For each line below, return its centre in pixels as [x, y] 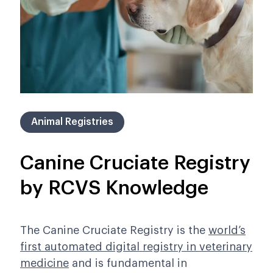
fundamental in [147, 264]
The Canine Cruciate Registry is [104, 231]
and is [86, 264]
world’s [227, 231]
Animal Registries [72, 122]
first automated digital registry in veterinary [136, 247]
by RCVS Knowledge [114, 189]
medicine [44, 264]
